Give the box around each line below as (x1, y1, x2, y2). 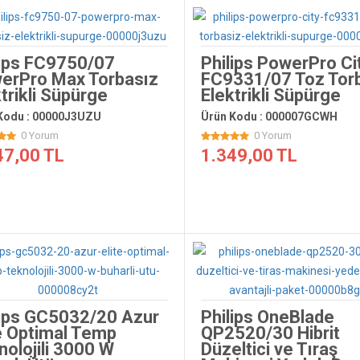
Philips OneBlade (200, 307, 334, 327)
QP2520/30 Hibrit (200, 323, 340, 343)
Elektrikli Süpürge (200, 85, 341, 105)
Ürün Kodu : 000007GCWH (200, 110, 337, 123)
